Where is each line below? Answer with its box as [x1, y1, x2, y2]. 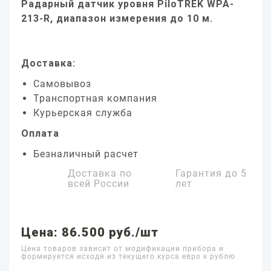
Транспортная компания [33, 93, 157, 104]
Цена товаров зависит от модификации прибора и [21, 244, 224, 253]
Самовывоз [33, 78, 91, 90]
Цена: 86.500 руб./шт [21, 225, 158, 240]
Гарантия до [175, 168, 241, 179]
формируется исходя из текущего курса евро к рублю [21, 252, 235, 261]
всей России [68, 178, 129, 189]
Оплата [21, 128, 59, 139]
